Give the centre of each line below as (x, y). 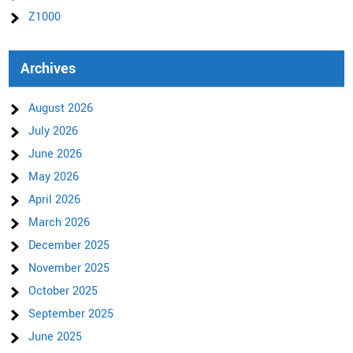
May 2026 (54, 177)
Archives (48, 69)
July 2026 (54, 132)
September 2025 (71, 314)
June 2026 (56, 154)
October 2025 (63, 292)
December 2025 (69, 246)
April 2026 (55, 200)
